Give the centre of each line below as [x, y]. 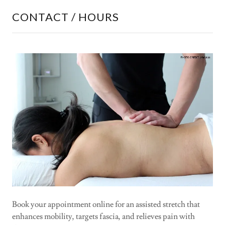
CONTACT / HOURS [66, 17]
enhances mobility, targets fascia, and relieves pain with [103, 217]
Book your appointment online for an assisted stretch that [106, 205]
